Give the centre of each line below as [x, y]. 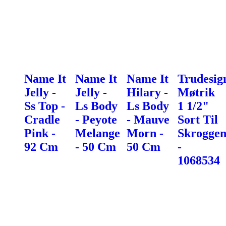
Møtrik [196, 93]
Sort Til [197, 120]
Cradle [42, 120]
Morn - [145, 133]
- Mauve [148, 120]
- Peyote [96, 120]
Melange [98, 133]
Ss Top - [45, 106]
